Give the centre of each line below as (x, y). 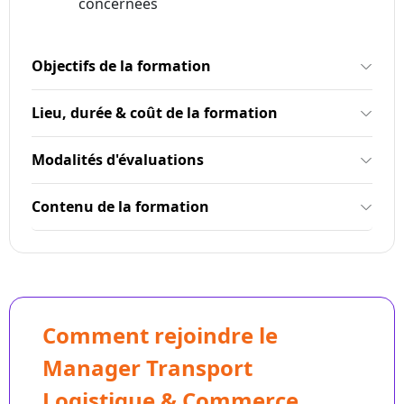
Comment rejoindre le (160, 335)
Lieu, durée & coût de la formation (155, 113)
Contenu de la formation (120, 207)
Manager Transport (147, 368)
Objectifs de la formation (121, 66)
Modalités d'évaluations (118, 160)
